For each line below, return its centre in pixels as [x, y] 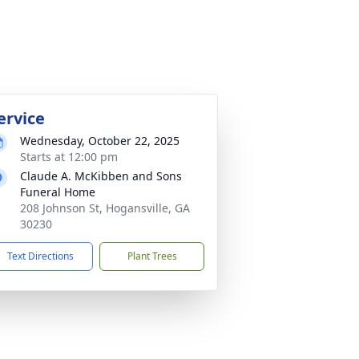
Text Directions [40, 256]
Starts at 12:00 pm [69, 157]
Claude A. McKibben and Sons [101, 176]
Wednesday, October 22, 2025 [100, 141]
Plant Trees [152, 256]
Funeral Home [58, 192]
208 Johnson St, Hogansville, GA [105, 208]
